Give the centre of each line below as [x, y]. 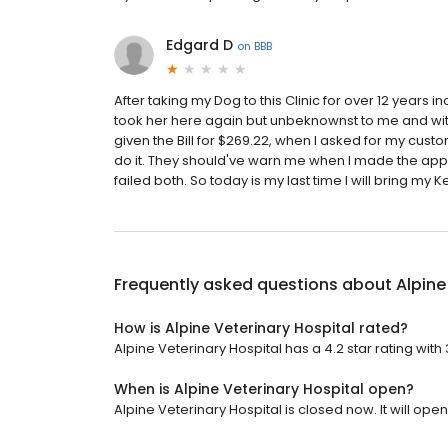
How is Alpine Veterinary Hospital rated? [261, 328]
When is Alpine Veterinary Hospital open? [264, 389]
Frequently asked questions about [255, 285]
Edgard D [199, 45]
